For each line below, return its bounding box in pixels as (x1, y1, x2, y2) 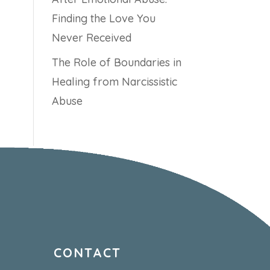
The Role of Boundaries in (51, 55, 181, 70)
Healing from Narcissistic (51, 75, 177, 89)
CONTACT (54, 245, 122, 261)
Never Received (51, 31, 131, 45)
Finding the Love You (51, 11, 155, 26)
